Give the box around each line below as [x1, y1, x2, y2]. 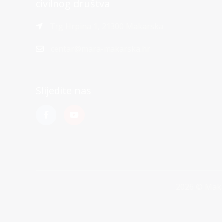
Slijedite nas [36, 84, 91, 97]
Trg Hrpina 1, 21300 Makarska [48, 21, 163, 32]
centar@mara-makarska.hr [51, 43, 150, 54]
